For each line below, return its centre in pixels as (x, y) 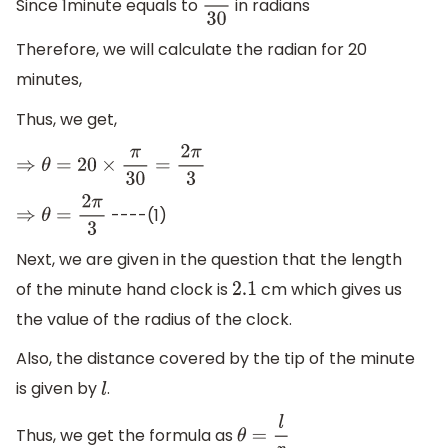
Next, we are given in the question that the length (209, 259)
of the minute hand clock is (124, 289)
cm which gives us (330, 289)
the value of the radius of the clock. (154, 319)
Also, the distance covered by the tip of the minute (215, 359)
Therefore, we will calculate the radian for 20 (191, 49)
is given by (58, 389)
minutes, (49, 79)
